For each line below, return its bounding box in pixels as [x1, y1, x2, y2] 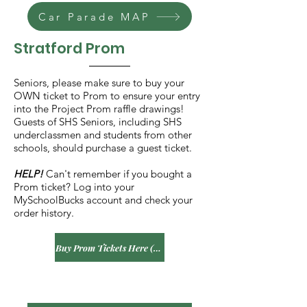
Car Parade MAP [38, 10, 151, 23]
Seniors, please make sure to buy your [14, 76, 184, 89]
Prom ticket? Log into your [14, 180, 134, 193]
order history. [14, 206, 74, 219]
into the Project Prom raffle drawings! [14, 102, 184, 115]
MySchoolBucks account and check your [14, 193, 193, 206]
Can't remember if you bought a [46, 167, 192, 180]
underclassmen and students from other [14, 128, 192, 141]
